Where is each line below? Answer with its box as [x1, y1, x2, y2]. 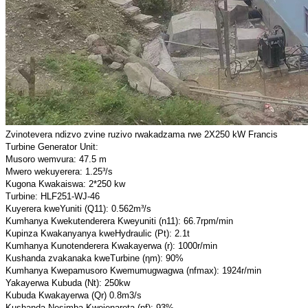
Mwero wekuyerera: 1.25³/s [5, 166, 113, 177]
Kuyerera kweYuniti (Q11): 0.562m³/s [5, 203, 151, 214]
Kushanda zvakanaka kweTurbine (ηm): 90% [5, 253, 184, 264]
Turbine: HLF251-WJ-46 [5, 191, 100, 202]
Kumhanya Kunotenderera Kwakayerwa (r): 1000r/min [5, 241, 217, 252]
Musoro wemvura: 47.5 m [5, 154, 107, 165]
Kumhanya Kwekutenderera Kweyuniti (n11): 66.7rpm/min [5, 216, 233, 227]
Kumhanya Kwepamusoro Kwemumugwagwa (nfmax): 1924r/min [5, 265, 261, 276]
